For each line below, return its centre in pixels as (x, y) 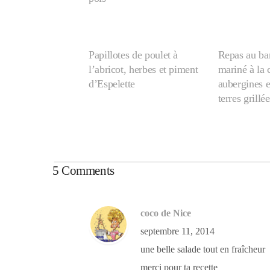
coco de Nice (166, 213)
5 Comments (83, 171)
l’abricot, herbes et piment (143, 69)
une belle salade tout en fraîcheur (203, 250)
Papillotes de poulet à (133, 55)
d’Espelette (112, 84)
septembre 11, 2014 (177, 231)
